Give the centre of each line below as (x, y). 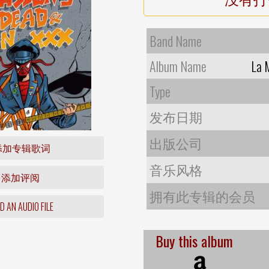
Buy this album (194, 240)
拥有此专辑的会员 (202, 195)
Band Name (176, 41)
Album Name (178, 66)
